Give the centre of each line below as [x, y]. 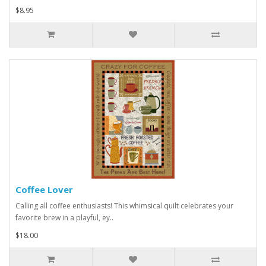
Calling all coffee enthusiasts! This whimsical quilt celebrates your [124, 206]
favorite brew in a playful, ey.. [64, 218]
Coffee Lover [44, 190]
